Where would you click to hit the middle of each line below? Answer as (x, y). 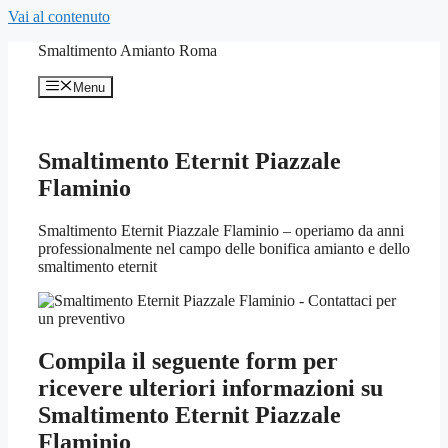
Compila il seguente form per (188, 361)
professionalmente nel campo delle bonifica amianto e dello (224, 249)
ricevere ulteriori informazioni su (210, 388)
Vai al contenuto (59, 16)
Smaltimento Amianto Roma (127, 50)
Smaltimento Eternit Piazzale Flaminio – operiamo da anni (221, 231)
